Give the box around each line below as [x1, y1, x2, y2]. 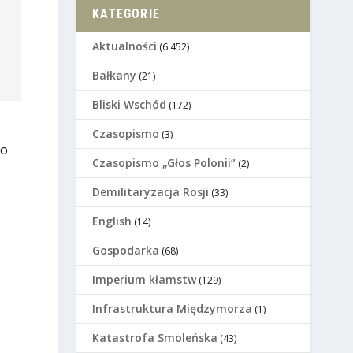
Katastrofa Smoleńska [92, 330, 218, 346]
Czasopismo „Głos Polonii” [92, 155, 236, 171]
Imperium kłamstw [92, 272, 197, 288]
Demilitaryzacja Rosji [92, 184, 210, 200]
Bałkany [92, 68, 137, 84]
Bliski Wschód [92, 97, 167, 113]
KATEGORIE [92, 6, 160, 22]
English [92, 214, 132, 229]
